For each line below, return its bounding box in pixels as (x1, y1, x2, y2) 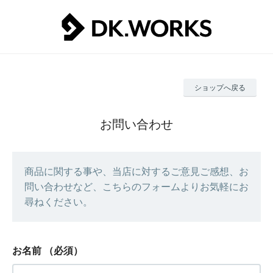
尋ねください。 (24, 197, 93, 207)
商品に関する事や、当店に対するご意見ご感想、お (24, 166, 249, 177)
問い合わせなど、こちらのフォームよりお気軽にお (24, 182, 249, 192)
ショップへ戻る (194, 83, 246, 92)
